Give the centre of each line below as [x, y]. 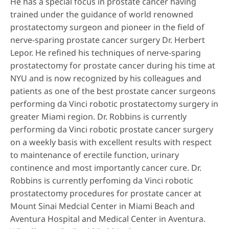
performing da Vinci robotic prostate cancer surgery [112, 129]
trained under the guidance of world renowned [102, 14]
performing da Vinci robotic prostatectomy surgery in [114, 104]
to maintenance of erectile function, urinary [95, 155]
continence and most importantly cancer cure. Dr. [106, 168]
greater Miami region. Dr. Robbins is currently [98, 117]
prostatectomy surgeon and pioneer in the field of [107, 27]
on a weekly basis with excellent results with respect [111, 142]
